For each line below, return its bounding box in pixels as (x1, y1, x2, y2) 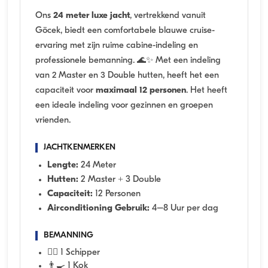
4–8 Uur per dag (150, 204, 218, 214)
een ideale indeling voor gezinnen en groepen (35, 101, 213, 111)
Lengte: (47, 161, 78, 170)
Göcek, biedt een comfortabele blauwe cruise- (35, 26, 215, 36)
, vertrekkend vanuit (130, 11, 206, 21)
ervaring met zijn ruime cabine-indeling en (35, 41, 198, 51)
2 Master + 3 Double (78, 175, 161, 185)
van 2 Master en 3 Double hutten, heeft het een (35, 71, 219, 81)
